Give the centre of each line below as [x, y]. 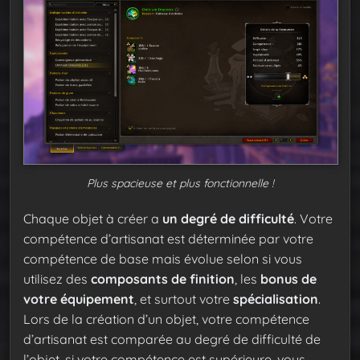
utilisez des [57, 279]
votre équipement [79, 299]
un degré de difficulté [228, 219]
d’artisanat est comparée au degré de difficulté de [172, 340]
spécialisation [276, 299]
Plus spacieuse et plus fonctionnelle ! [180, 184]
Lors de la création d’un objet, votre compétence [166, 319]
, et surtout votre [184, 299]
